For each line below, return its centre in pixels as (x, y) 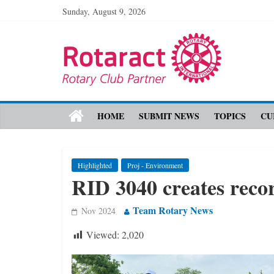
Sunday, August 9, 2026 (104, 11)
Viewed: (103, 235)
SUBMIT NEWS (169, 116)
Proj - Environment (155, 165)
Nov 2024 (98, 211)
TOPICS (230, 116)
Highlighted (95, 165)
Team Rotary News (173, 210)
